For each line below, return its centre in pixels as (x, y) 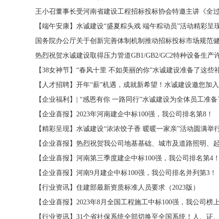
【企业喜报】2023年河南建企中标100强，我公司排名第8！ (124, 114)
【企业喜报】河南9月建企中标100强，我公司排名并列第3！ (126, 173)
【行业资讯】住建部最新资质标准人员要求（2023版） (117, 187)
